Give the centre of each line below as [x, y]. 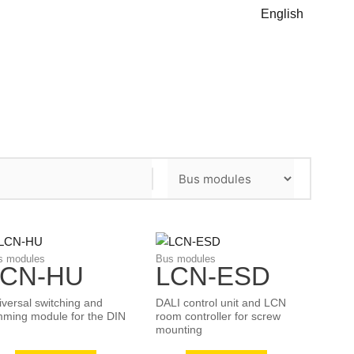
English [282, 14]
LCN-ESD [213, 277]
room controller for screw [218, 316]
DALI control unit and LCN [221, 303]
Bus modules [186, 259]
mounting [179, 330]
